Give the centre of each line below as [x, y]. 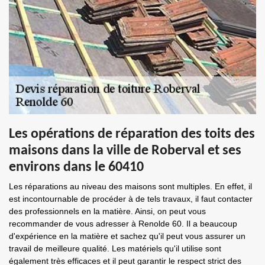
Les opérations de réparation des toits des [132, 134]
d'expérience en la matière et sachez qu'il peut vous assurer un [127, 236]
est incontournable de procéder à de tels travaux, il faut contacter [131, 199]
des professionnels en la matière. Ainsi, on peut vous [107, 211]
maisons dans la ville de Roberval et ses [125, 151]
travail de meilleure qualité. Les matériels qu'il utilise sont [115, 248]
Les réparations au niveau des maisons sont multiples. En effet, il [130, 186]
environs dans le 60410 [76, 167]
